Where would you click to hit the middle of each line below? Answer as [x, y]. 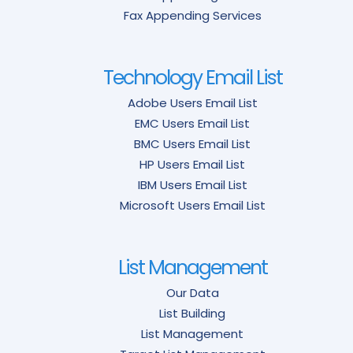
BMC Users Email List [192, 144]
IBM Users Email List [192, 185]
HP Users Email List [192, 165]
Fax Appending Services [192, 16]
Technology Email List [192, 78]
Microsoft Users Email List [192, 206]
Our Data [192, 293]
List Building [192, 314]
